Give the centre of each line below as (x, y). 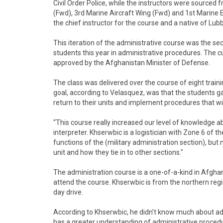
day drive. (68, 192)
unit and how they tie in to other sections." (118, 152)
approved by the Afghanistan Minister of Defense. (132, 63)
